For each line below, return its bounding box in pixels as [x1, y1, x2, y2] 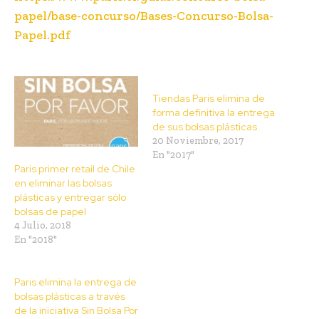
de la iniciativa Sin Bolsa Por [14, 304, 138, 318]
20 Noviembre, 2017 [152, 134, 244, 147]
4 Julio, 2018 [14, 219, 71, 232]
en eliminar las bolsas [14, 177, 112, 190]
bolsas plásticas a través [14, 290, 125, 303]
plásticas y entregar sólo [14, 191, 126, 204]
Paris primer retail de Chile [14, 162, 135, 176]
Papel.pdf [14, 26, 70, 43]
